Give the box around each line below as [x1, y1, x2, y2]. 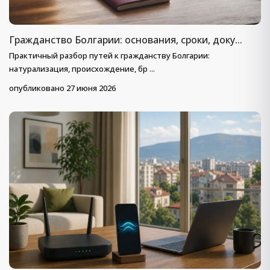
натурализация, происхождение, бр [9, 63, 149, 75]
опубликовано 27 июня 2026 [9, 83, 116, 94]
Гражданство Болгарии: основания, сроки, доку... [9, 33, 242, 47]
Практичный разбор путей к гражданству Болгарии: [9, 50, 210, 61]
